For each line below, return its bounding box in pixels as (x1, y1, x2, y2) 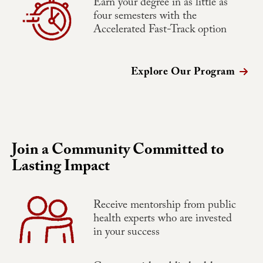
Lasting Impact (12, 155, 110, 181)
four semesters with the (93, 7, 197, 26)
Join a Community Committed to (12, 139, 224, 165)
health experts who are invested (93, 210, 232, 229)
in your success (93, 223, 160, 242)
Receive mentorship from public (93, 196, 236, 215)
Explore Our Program (130, 64, 235, 83)
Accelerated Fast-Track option (93, 21, 227, 40)
